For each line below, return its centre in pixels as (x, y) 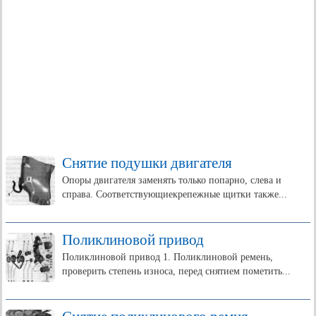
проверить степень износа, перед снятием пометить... (176, 271)
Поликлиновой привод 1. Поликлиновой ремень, (168, 257)
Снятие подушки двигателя (147, 163)
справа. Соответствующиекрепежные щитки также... (175, 194)
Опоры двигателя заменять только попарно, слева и (172, 180)
